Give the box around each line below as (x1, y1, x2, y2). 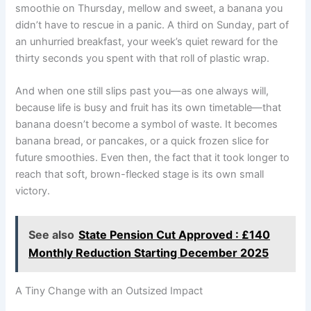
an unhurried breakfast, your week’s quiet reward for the (15, 35, 278, 49)
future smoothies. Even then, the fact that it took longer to (15, 151, 290, 165)
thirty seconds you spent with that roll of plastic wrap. (15, 52, 270, 65)
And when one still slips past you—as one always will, (15, 85, 269, 98)
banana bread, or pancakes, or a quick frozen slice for (15, 135, 269, 148)
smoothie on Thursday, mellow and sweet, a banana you (15, 2, 283, 15)
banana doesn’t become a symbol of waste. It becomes (15, 118, 278, 131)
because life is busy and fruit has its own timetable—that (15, 101, 282, 115)
